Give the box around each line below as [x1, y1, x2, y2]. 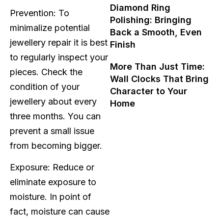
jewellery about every [10, 96, 97, 107]
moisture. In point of [10, 192, 91, 202]
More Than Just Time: [110, 61, 205, 72]
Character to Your [110, 86, 187, 96]
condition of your [10, 81, 80, 92]
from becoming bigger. [10, 140, 102, 151]
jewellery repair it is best [10, 37, 108, 48]
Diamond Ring [110, 2, 170, 13]
